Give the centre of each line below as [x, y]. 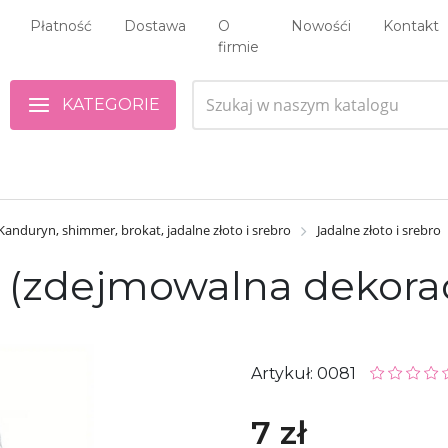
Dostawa [155, 26]
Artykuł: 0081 [305, 373]
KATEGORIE [111, 104]
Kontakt [411, 26]
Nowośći [321, 26]
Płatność [61, 26]
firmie [238, 47]
